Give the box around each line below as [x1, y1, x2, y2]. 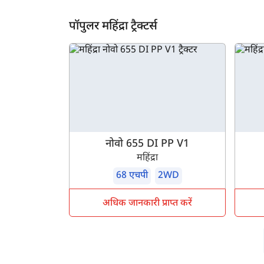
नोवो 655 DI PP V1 [105, 137, 190, 151]
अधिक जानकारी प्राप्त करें [103, 197, 193, 210]
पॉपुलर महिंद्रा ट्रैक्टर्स [69, 18, 157, 34]
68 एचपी [115, 170, 148, 183]
